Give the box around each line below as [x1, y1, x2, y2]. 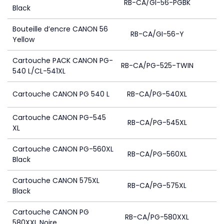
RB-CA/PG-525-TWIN [120, 60, 193, 70]
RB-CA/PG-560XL [127, 149, 187, 159]
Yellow [12, 34, 34, 44]
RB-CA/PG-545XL [127, 117, 187, 127]
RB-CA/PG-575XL [127, 180, 186, 190]
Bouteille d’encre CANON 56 [12, 24, 108, 34]
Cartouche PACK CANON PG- [12, 55, 113, 65]
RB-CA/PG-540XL [127, 89, 187, 99]
